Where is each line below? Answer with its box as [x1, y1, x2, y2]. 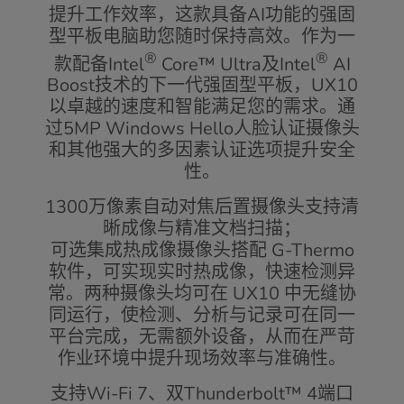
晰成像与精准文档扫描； [103, 216, 301, 242]
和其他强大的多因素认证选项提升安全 [49, 138, 355, 163]
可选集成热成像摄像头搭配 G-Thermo [50, 238, 354, 263]
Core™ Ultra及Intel [156, 51, 316, 77]
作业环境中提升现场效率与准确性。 [58, 346, 346, 372]
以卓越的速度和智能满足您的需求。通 [49, 95, 355, 120]
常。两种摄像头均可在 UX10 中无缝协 [48, 281, 356, 307]
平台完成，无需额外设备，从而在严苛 [49, 325, 355, 350]
